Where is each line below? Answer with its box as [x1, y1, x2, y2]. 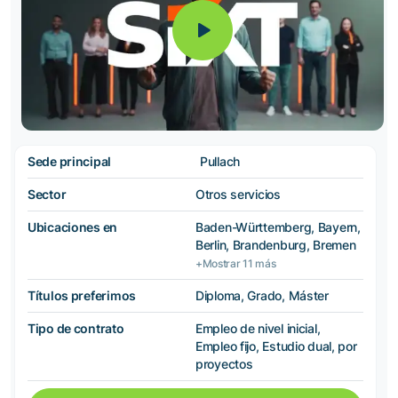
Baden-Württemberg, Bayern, [195, 219, 361, 235]
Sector [28, 186, 67, 202]
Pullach [200, 153, 241, 169]
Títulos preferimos [28, 287, 136, 303]
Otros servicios [195, 186, 281, 202]
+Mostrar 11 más [195, 256, 276, 270]
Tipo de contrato [28, 320, 124, 336]
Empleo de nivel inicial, [195, 320, 321, 336]
